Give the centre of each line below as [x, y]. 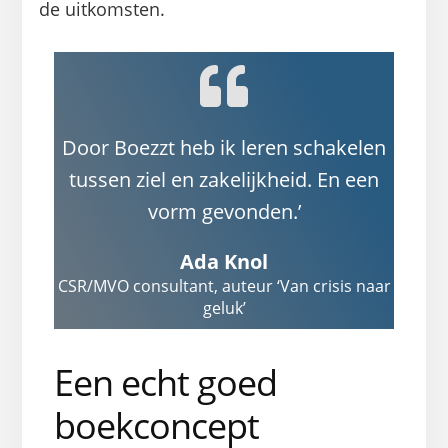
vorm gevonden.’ [224, 211]
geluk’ [224, 307]
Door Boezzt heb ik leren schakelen [224, 147]
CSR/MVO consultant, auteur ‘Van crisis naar [224, 285]
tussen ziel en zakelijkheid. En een [224, 179]
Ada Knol [224, 261]
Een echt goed [165, 382]
